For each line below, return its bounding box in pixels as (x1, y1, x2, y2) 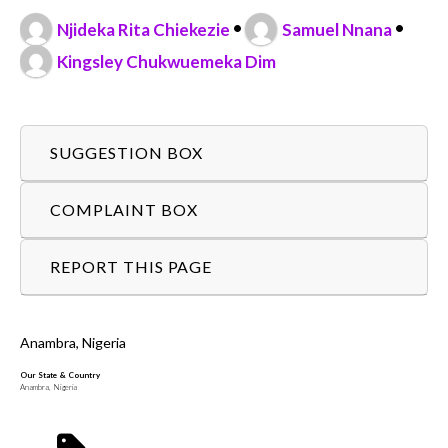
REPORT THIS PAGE (50, 256, 213, 276)
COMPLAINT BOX (50, 199, 198, 219)
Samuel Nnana (282, 18, 393, 40)
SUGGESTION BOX (50, 142, 204, 162)
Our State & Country (20, 370, 100, 381)
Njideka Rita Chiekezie (57, 18, 231, 40)
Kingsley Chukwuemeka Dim (57, 50, 277, 72)
